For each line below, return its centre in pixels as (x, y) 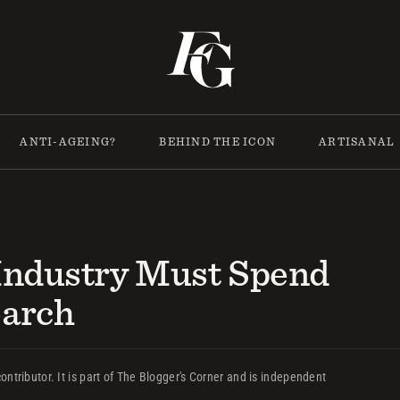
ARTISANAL (357, 142)
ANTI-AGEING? (68, 142)
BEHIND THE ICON (218, 142)
